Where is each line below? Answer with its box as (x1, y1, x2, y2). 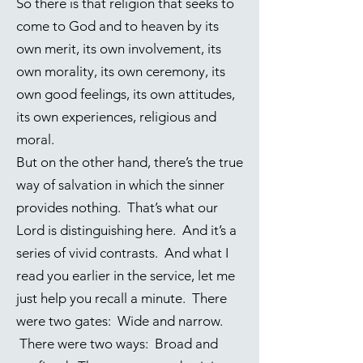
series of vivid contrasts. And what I (16, 245, 228, 261)
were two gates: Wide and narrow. (16, 313, 223, 329)
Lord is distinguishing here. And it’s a (16, 222, 237, 238)
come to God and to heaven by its (16, 18, 219, 34)
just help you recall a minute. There (16, 290, 227, 306)
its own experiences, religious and (16, 109, 216, 125)
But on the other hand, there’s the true (16, 154, 243, 170)
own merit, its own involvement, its (16, 41, 221, 57)
